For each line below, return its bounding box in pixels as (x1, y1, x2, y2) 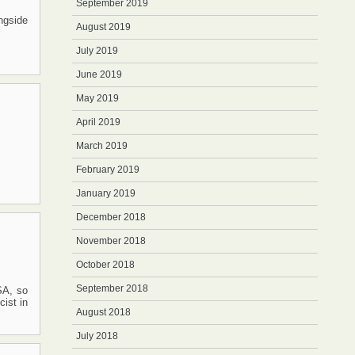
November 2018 (76, 235, 146, 246)
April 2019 (76, 116, 120, 128)
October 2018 (76, 259, 135, 270)
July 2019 (76, 45, 118, 56)
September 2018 (76, 283, 148, 294)
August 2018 (76, 307, 131, 318)
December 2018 (76, 212, 146, 223)
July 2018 (76, 330, 118, 342)
